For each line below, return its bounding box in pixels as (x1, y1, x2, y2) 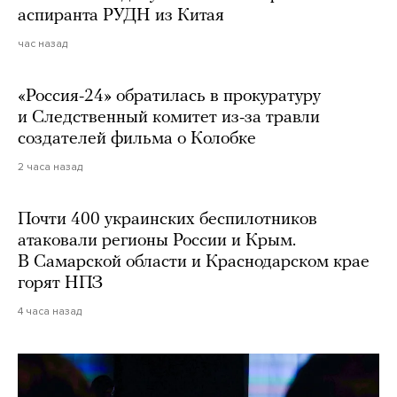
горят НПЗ (18, 275, 103, 293)
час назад (18, 37, 67, 51)
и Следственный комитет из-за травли (18, 109, 320, 128)
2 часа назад (18, 160, 82, 174)
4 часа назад (18, 305, 82, 318)
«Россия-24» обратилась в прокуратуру (18, 88, 321, 106)
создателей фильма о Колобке (18, 130, 256, 149)
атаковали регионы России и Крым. (18, 232, 296, 251)
